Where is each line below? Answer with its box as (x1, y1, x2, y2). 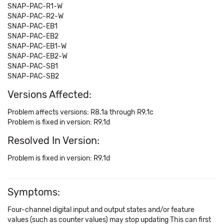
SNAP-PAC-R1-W (7, 2, 62, 10)
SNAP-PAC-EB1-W (7, 42, 66, 50)
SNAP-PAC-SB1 (7, 62, 58, 70)
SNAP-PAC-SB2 (7, 72, 59, 80)
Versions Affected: (7, 88, 91, 100)
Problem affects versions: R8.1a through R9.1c (7, 108, 153, 116)
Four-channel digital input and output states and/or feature (7, 205, 194, 214)
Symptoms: (7, 186, 60, 198)
